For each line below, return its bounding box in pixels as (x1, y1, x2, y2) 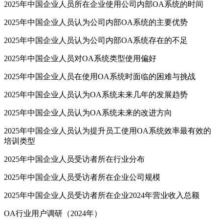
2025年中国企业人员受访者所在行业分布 (4, 155, 145, 164)
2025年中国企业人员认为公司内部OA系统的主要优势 (4, 18, 188, 27)
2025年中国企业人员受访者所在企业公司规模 (4, 173, 160, 182)
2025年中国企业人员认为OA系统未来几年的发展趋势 (4, 90, 188, 99)
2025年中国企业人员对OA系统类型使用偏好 (4, 54, 156, 63)
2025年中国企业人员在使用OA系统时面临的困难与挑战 (4, 72, 196, 81)
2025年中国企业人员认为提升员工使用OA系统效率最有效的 (4, 127, 211, 135)
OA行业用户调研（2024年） (4, 209, 102, 218)
